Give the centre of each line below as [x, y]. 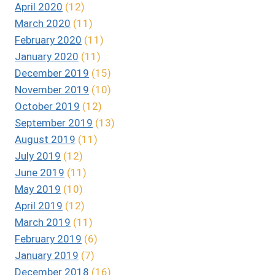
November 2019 [52, 89]
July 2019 [38, 156]
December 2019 [52, 73]
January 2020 [47, 56]
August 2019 [45, 139]
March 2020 [43, 23]
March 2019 [43, 222]
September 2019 [54, 122]
